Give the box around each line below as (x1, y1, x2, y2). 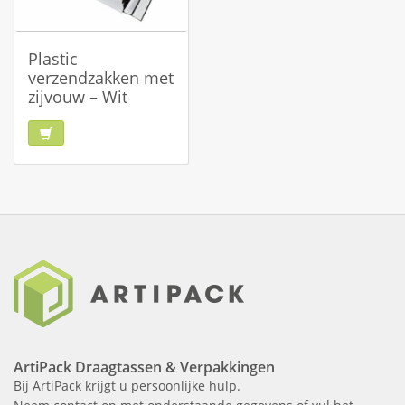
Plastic (28, 48, 78, 70)
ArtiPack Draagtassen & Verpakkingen (14, 357, 275, 377)
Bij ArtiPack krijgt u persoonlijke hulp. (14, 377, 240, 394)
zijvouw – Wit (28, 86, 127, 108)
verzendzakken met (28, 67, 174, 89)
